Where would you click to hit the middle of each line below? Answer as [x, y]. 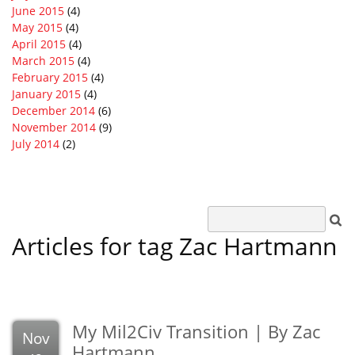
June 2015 [38, 10]
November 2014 [54, 127]
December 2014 [53, 110]
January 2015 [46, 94]
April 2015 [39, 44]
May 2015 [37, 27]
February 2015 [50, 77]
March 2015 [43, 60]
